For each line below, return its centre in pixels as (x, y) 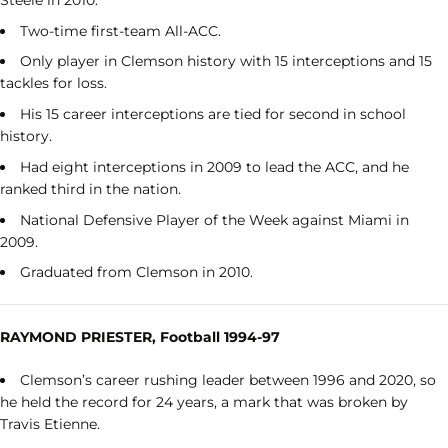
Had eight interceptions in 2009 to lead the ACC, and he (214, 166)
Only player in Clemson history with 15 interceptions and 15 (226, 61)
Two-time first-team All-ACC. (120, 30)
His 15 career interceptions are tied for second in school (213, 114)
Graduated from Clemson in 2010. (136, 272)
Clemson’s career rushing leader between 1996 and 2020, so (228, 380)
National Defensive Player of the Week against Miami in (214, 219)
